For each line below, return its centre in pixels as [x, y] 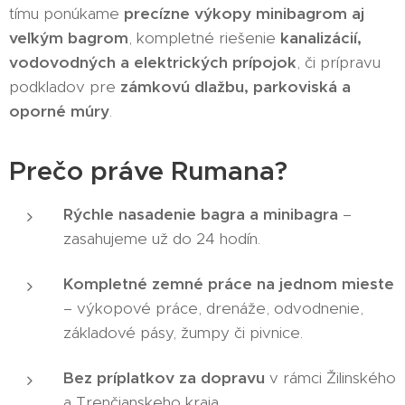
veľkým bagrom [69, 38]
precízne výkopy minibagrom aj [244, 13]
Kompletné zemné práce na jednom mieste [229, 283]
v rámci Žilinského [330, 377]
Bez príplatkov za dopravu [164, 377]
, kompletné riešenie [204, 38]
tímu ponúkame [66, 13]
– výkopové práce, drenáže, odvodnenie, [213, 308]
